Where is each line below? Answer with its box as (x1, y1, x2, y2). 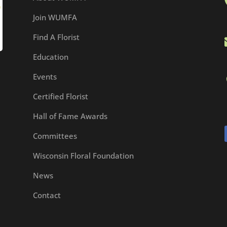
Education (32, 51, 68, 62)
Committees (32, 130, 77, 141)
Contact (32, 190, 61, 200)
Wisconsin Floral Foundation (32, 150, 134, 161)
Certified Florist (32, 91, 88, 101)
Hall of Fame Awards (32, 110, 107, 121)
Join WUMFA (32, 12, 77, 22)
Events (32, 71, 57, 82)
